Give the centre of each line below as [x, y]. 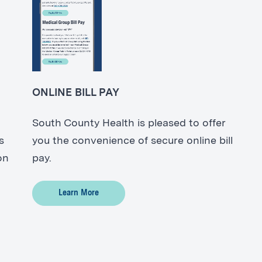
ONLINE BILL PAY [75, 93]
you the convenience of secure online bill [132, 141]
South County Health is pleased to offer [128, 124]
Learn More [78, 193]
